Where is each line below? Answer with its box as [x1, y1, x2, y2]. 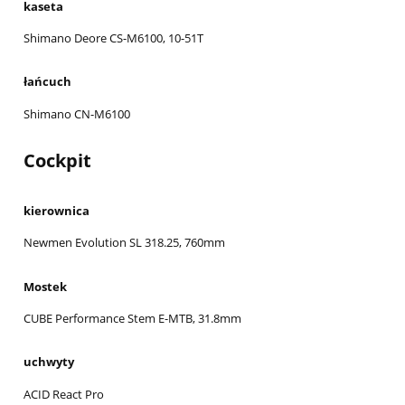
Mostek [24, 278, 67, 295]
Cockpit [24, 147, 91, 173]
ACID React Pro [24, 385, 104, 402]
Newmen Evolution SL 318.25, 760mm [24, 234, 225, 251]
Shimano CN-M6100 [24, 105, 130, 122]
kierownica [24, 202, 89, 220]
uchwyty [24, 353, 74, 371]
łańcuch [24, 73, 71, 90]
